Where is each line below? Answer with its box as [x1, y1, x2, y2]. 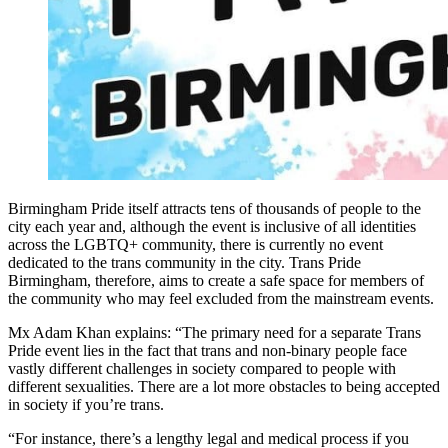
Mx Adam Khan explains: [8, 324, 171, 342]
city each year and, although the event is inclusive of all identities [8, 218, 416, 236]
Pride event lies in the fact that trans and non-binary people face [8, 342, 407, 360]
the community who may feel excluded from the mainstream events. [8, 290, 434, 308]
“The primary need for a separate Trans [175, 324, 421, 342]
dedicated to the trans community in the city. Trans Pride [8, 254, 361, 272]
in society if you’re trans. [8, 396, 164, 414]
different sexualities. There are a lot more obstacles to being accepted [8, 378, 440, 396]
